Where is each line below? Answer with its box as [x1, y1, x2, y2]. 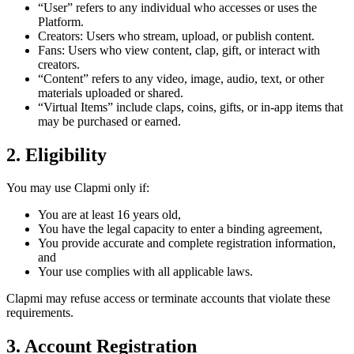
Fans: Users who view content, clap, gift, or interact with [38, 43, 320, 57]
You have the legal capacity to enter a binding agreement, [38, 222, 322, 236]
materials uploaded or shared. [38, 85, 183, 100]
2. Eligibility [6, 144, 107, 165]
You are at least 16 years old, [38, 208, 181, 222]
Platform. [38, 14, 84, 28]
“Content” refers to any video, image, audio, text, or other [38, 71, 324, 85]
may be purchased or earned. [38, 114, 181, 128]
